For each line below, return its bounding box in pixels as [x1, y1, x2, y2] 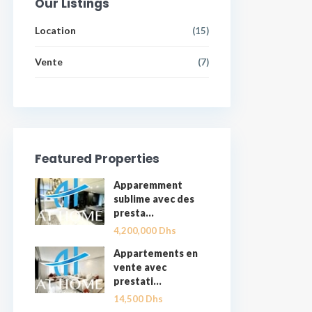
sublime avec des [114, 193, 194, 205]
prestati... [114, 275, 162, 287]
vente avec [114, 261, 166, 273]
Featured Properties [35, 150, 159, 167]
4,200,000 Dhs [114, 225, 176, 236]
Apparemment [114, 179, 182, 191]
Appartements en [114, 247, 198, 259]
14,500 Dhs [114, 293, 163, 304]
